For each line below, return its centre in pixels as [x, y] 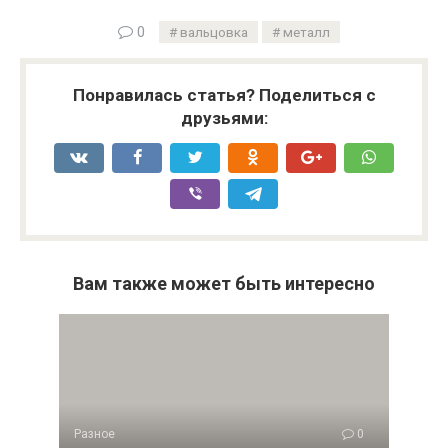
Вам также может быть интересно [224, 283]
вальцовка [214, 32]
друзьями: [224, 118]
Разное [94, 434]
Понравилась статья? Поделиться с [224, 95]
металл [306, 32]
